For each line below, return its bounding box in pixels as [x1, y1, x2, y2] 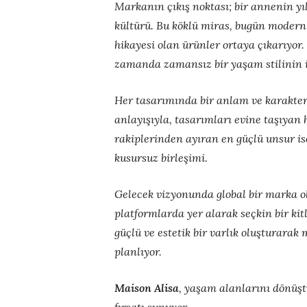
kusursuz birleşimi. [114, 151, 208, 165]
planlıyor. [114, 245, 162, 259]
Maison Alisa [114, 281, 179, 295]
